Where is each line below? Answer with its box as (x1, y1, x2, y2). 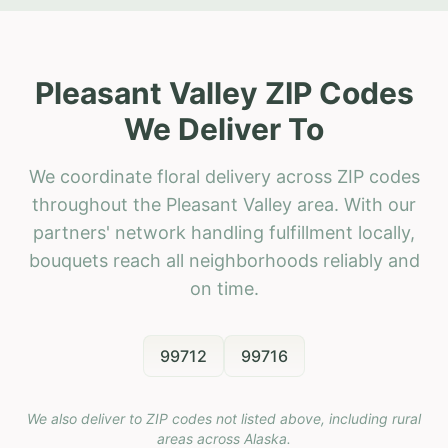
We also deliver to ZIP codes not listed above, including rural (27, 409, 421, 427)
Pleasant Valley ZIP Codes (34, 74, 414, 111)
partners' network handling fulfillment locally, (33, 221, 415, 243)
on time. (189, 277, 259, 299)
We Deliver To (124, 110, 324, 147)
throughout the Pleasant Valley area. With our (32, 193, 416, 215)
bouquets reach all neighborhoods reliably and (28, 249, 420, 271)
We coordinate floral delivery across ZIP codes (28, 165, 420, 187)
